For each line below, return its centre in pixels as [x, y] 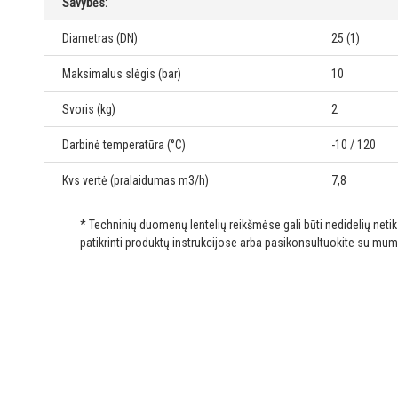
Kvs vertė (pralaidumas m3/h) [135, 181]
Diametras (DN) [100, 39]
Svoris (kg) [89, 110]
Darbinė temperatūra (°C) [124, 145]
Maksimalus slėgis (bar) [122, 74]
